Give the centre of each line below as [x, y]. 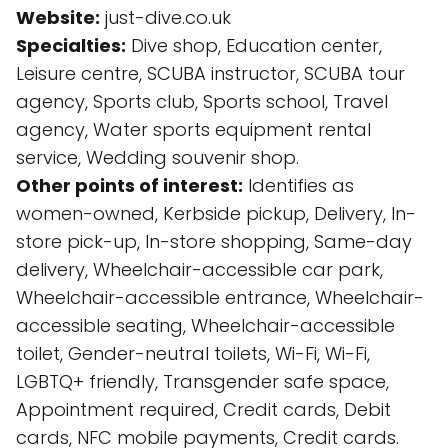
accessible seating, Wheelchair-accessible [205, 325]
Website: [58, 17]
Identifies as [298, 185]
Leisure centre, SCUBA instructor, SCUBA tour [210, 73]
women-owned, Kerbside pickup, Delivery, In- [216, 213]
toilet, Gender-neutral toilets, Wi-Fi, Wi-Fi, [193, 353]
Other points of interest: [129, 185]
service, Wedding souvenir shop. [157, 157]
